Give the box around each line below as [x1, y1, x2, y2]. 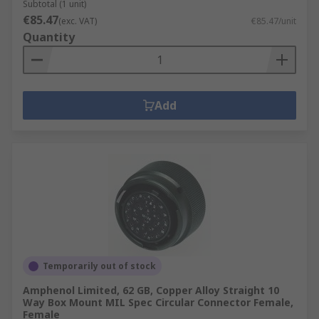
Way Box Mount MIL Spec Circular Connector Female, [23, 296, 293, 309]
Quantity [23, 29, 75, 45]
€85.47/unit [251, 15, 296, 27]
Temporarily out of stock [43, 260, 156, 272]
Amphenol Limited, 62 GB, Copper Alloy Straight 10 [23, 283, 279, 297]
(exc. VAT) [58, 15, 97, 27]
